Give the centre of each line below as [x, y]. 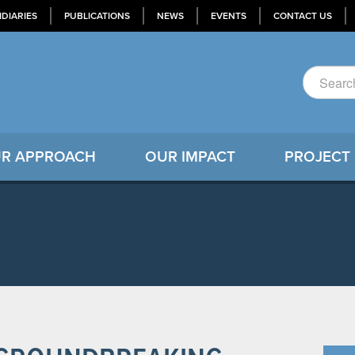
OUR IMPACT [190, 157]
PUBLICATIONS [97, 16]
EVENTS [229, 16]
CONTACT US [303, 16]
